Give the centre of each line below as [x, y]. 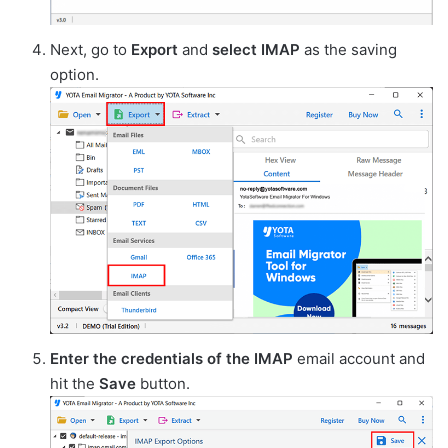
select [234, 50]
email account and [359, 358]
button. [163, 383]
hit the [74, 383]
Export [154, 50]
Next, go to [90, 50]
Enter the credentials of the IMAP [171, 358]
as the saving [348, 50]
